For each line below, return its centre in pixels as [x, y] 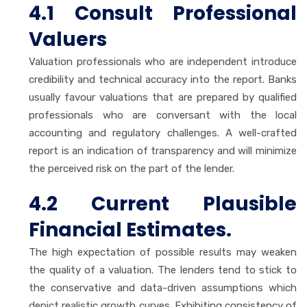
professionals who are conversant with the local [163, 115]
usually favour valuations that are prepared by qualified [163, 97]
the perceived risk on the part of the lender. [132, 168]
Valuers [70, 39]
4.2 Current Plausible [163, 204]
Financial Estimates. [130, 230]
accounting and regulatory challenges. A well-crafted [163, 133]
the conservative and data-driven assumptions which [163, 287]
